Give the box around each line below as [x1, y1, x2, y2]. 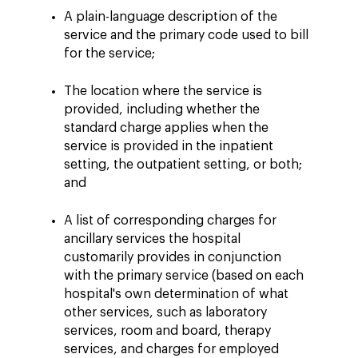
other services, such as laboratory [64, 305, 267, 319]
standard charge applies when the [64, 121, 268, 134]
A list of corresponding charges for [64, 213, 276, 227]
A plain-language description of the [64, 10, 277, 23]
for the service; [64, 46, 155, 60]
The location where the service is [64, 84, 262, 97]
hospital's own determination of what [64, 287, 288, 300]
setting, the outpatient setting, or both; [64, 157, 302, 171]
